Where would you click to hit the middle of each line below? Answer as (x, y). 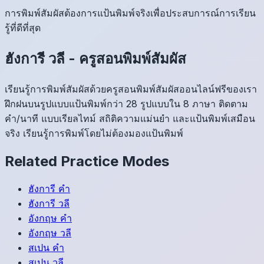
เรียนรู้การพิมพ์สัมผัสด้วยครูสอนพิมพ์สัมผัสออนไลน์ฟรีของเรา (131, 89)
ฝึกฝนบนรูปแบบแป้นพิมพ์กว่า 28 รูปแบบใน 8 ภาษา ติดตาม (126, 103)
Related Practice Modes (87, 161)
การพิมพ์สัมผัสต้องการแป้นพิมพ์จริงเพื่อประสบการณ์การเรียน (130, 13)
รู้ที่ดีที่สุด (23, 27)
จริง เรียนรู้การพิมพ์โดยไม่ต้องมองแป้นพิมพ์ (94, 133)
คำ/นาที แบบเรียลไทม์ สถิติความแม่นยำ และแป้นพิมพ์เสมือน (130, 118)
